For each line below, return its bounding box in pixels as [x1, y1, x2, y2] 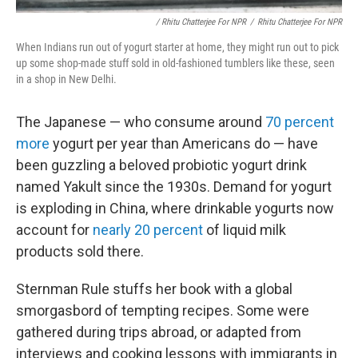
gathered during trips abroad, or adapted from [16, 323, 301, 340]
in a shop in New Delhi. [16, 72, 117, 86]
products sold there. [16, 242, 144, 260]
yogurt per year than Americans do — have [50, 134, 318, 152]
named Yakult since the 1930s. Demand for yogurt [16, 177, 332, 195]
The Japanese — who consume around [16, 113, 265, 130]
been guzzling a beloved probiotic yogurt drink [16, 156, 307, 173]
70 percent [265, 113, 334, 130]
